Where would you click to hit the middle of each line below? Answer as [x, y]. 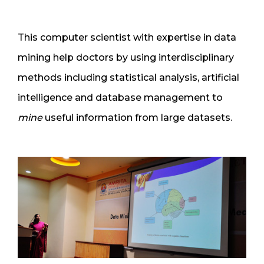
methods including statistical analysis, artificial [128, 77]
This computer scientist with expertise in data [127, 37]
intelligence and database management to [120, 97]
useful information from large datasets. [137, 117]
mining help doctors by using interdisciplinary [126, 57]
